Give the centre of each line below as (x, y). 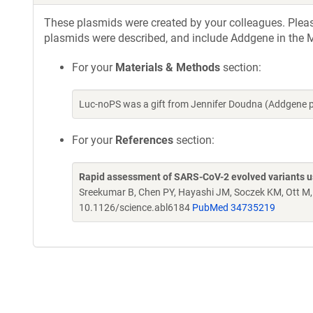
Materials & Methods (168, 67)
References (144, 140)
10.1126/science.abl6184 (136, 208)
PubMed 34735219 (234, 208)
